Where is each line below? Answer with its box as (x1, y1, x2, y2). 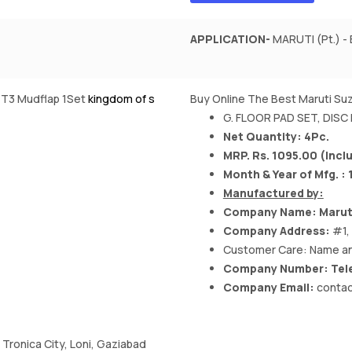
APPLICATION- (189, 31, 270, 47)
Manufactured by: (222, 185, 324, 201)
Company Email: (222, 280, 317, 295)
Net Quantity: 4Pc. (222, 129, 329, 145)
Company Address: (222, 223, 332, 239)
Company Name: (222, 204, 317, 220)
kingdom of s (87, 91, 155, 107)
